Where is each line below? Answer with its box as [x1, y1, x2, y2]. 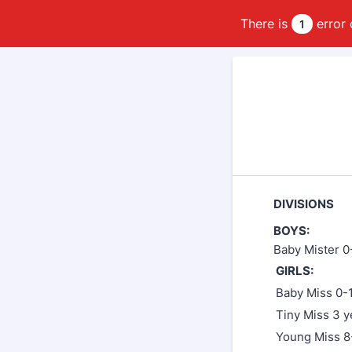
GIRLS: [276, 263, 313, 278]
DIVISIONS [273, 196, 334, 211]
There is [240, 16, 291, 31]
